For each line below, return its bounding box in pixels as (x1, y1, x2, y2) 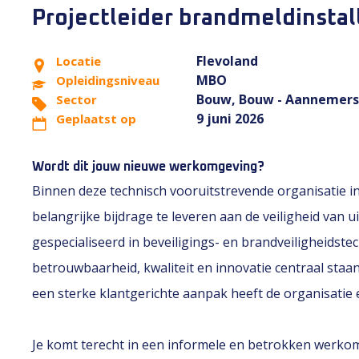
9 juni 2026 (196, 110, 264, 127)
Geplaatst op (56, 111, 136, 127)
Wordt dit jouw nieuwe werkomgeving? (32, 160, 264, 173)
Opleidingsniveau (56, 72, 159, 88)
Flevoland (196, 52, 258, 70)
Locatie (56, 53, 101, 69)
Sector (56, 91, 97, 107)
